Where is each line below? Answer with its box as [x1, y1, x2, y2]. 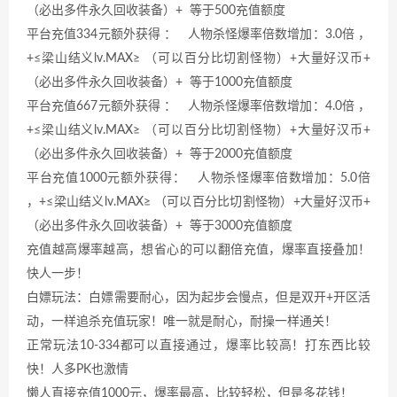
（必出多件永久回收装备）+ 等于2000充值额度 [27, 147, 292, 160]
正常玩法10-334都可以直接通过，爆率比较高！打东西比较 [27, 339, 370, 352]
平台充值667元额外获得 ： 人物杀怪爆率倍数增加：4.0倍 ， [27, 99, 370, 113]
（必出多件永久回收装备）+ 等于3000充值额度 [27, 219, 292, 232]
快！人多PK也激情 [27, 362, 128, 376]
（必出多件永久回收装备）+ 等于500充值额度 [27, 4, 292, 17]
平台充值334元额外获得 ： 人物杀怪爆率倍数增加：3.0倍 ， [27, 27, 370, 41]
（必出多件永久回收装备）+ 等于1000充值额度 [27, 75, 296, 89]
